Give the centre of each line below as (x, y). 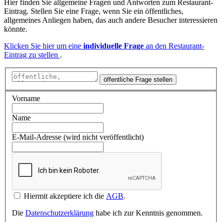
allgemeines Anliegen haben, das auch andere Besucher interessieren (111, 20)
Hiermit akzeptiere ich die (65, 196)
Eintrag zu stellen (32, 55)
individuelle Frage (113, 46)
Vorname (26, 99)
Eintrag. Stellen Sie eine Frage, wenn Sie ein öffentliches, (94, 11)
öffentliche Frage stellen (138, 79)
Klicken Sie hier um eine (44, 46)
